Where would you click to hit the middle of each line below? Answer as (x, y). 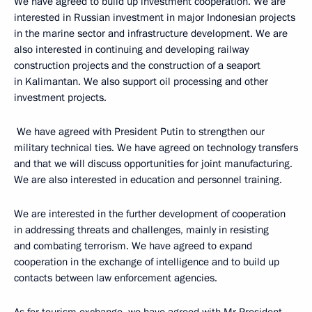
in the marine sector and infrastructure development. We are (151, 33)
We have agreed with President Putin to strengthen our (139, 131)
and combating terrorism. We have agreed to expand (133, 245)
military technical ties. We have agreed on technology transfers (156, 147)
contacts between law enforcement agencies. (116, 278)
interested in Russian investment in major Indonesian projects (155, 17)
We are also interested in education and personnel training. (148, 179)
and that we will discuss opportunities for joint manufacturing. (153, 163)
